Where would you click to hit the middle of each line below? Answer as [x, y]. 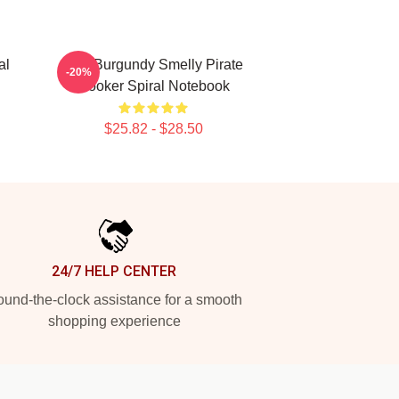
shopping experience [114, 321]
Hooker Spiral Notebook [153, 86]
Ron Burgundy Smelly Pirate [153, 65]
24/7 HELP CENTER [114, 271]
